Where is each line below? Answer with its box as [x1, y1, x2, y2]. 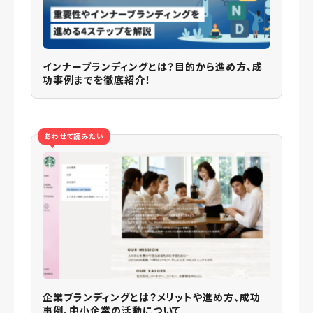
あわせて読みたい [44, 130, 104, 141]
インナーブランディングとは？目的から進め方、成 [43, 59, 263, 73]
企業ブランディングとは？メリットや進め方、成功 [43, 290, 261, 305]
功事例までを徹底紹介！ [43, 72, 151, 87]
